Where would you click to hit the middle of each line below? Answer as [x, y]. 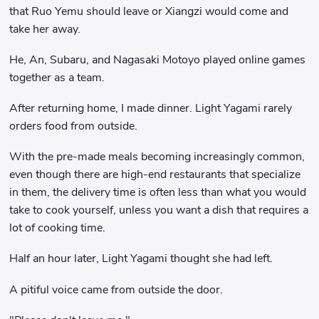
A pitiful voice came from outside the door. [116, 289]
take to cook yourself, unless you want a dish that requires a [159, 210]
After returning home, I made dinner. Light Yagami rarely [151, 108]
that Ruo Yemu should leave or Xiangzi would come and [149, 11]
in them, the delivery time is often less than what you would [158, 193]
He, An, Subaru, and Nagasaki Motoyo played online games [158, 59]
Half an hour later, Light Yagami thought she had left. [141, 259]
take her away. [45, 29]
